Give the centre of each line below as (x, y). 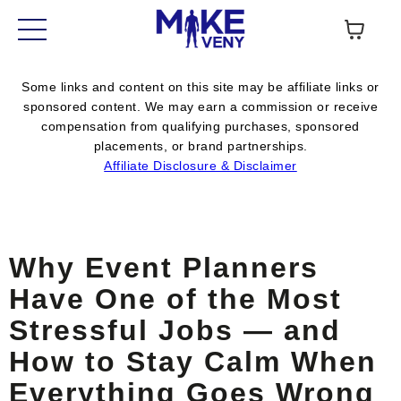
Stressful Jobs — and (175, 331)
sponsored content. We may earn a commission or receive (200, 107)
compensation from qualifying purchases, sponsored (200, 127)
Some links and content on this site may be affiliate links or (200, 87)
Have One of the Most (175, 299)
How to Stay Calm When (193, 362)
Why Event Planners (164, 268)
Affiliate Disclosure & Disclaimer (200, 166)
